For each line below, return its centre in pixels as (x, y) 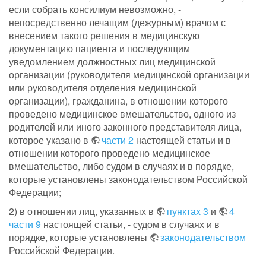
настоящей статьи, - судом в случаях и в (130, 224)
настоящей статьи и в (182, 140)
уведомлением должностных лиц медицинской (112, 62)
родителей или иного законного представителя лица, (125, 127)
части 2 (118, 140)
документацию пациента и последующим (99, 49)
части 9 (25, 224)
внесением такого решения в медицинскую (104, 36)
